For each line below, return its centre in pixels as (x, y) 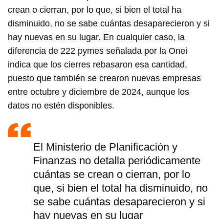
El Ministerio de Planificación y (105, 147)
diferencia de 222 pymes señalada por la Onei (98, 51)
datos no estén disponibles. (61, 106)
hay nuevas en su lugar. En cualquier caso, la (96, 37)
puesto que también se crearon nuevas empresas (104, 78)
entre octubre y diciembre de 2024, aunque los (99, 92)
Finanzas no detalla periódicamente (117, 161)
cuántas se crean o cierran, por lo (112, 175)
